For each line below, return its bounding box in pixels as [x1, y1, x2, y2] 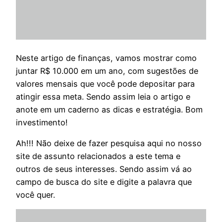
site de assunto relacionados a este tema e [16, 151, 180, 161]
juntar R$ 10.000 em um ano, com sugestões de [16, 65, 198, 76]
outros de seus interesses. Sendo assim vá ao [16, 164, 192, 174]
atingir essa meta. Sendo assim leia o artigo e [16, 91, 190, 102]
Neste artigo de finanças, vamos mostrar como [16, 53, 197, 63]
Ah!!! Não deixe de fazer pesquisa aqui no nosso [16, 138, 202, 148]
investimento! [16, 117, 68, 127]
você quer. [16, 189, 55, 200]
